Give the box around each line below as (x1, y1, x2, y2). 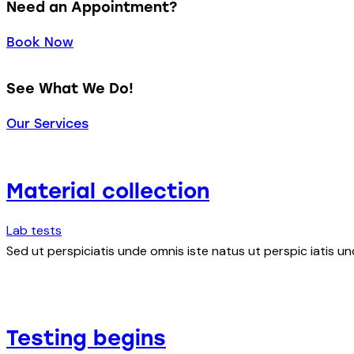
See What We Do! (6, 79, 134, 96)
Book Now (6, 35, 73, 51)
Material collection (6, 178, 209, 204)
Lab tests (6, 222, 62, 239)
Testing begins (6, 325, 166, 351)
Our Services (6, 116, 88, 132)
